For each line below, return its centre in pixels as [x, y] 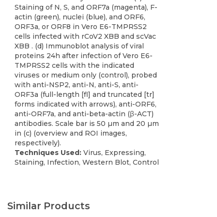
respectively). [38, 143]
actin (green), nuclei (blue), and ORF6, [80, 17]
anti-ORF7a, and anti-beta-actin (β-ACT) [84, 114]
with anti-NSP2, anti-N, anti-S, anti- [77, 85]
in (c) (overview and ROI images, [71, 133]
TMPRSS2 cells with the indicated [74, 66]
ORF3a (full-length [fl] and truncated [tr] [85, 95]
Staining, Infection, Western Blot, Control [87, 163]
